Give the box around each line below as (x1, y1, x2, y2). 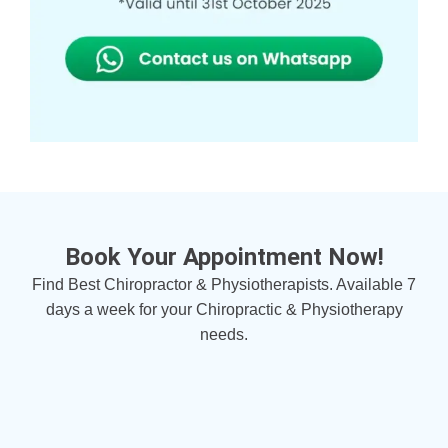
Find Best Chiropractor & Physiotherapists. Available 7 (32, 275, 416, 293)
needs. (200, 325, 248, 343)
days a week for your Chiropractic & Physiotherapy (45, 300, 403, 318)
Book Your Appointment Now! (64, 242, 384, 271)
